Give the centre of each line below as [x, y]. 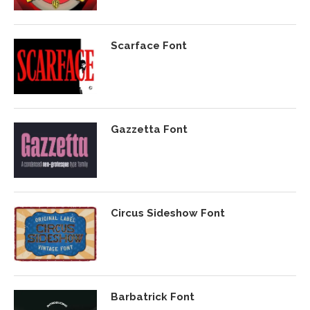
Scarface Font [149, 46]
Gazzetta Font [149, 130]
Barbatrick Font [153, 297]
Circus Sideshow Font [168, 213]
